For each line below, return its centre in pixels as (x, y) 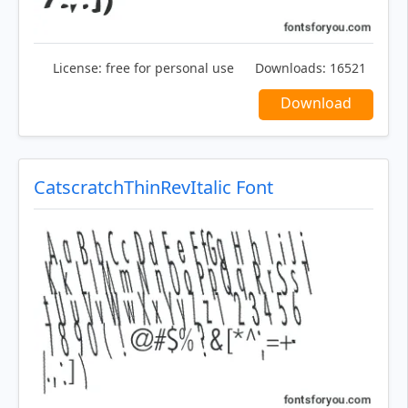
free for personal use (168, 67)
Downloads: (291, 67)
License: (77, 67)
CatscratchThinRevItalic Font (153, 187)
